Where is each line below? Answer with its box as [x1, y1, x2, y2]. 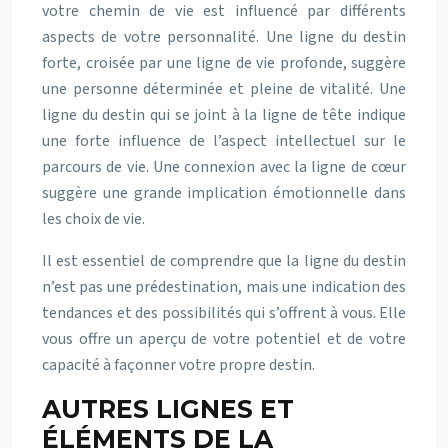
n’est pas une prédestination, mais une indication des [42, 275, 406, 298]
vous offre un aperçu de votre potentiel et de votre [42, 327, 406, 350]
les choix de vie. [42, 207, 145, 230]
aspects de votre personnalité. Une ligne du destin [42, 25, 406, 48]
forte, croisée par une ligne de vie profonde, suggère [42, 51, 406, 74]
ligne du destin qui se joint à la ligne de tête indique [42, 103, 406, 126]
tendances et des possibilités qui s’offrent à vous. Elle [42, 301, 406, 324]
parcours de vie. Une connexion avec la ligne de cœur [42, 155, 406, 178]
